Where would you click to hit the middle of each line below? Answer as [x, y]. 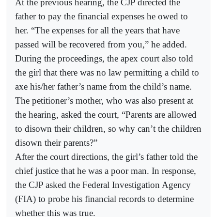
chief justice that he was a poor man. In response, [106, 170]
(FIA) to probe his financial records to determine [104, 199]
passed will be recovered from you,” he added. [101, 44]
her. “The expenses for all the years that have [97, 30]
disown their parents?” [56, 142]
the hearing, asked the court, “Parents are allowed [106, 114]
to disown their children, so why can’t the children [108, 128]
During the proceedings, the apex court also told [104, 58]
